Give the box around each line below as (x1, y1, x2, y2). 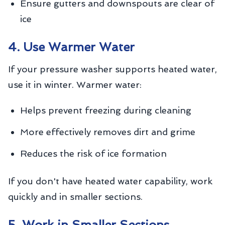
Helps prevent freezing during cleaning (20, 105, 191, 116)
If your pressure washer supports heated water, (8, 64, 217, 74)
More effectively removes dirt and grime (20, 127, 195, 137)
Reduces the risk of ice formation (20, 148, 167, 159)
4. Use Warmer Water (8, 40, 135, 54)
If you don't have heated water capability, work (8, 176, 212, 186)
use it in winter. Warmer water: (8, 79, 142, 90)
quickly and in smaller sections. (8, 191, 143, 202)
